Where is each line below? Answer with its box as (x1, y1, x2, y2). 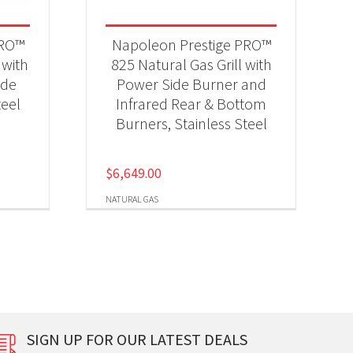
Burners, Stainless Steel (115, 113, 267, 133)
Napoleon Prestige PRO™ (111, 35, 271, 54)
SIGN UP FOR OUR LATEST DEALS (26, 329, 247, 349)
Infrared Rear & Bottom (116, 94, 267, 113)
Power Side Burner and (116, 74, 266, 94)
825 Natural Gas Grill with (110, 54, 272, 74)
